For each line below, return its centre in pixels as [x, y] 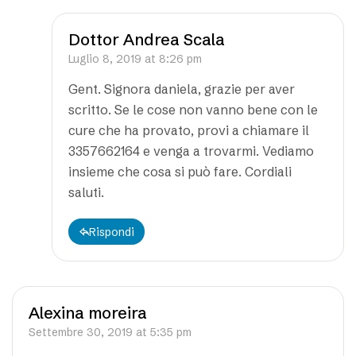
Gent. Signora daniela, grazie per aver [182, 89]
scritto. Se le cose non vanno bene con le [193, 109]
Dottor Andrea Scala [147, 39]
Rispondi [112, 232]
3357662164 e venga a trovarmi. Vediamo [191, 151]
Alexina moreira [88, 312]
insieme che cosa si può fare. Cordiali [180, 171]
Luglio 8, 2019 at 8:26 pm [135, 58]
